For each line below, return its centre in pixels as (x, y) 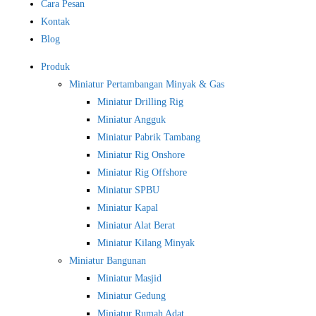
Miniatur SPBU (128, 190)
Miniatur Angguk (132, 120)
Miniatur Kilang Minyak (146, 243)
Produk (55, 67)
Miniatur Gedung (132, 296)
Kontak (55, 22)
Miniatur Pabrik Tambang (149, 137)
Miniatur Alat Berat (136, 225)
